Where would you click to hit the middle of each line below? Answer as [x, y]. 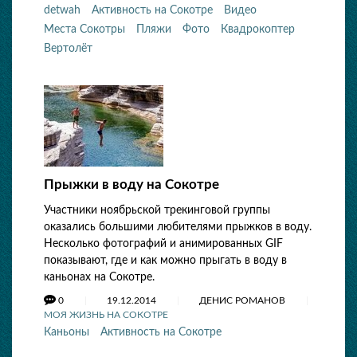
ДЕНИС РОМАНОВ [243, 300]
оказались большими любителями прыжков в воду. [178, 227]
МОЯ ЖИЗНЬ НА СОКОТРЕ [106, 315]
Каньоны [67, 332]
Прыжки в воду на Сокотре [131, 184]
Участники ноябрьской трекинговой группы [157, 210]
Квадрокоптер [258, 29]
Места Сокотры [84, 29]
